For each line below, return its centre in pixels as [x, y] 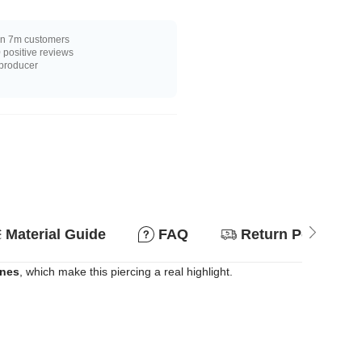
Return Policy [288, 234]
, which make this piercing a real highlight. [126, 271]
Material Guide [56, 234]
